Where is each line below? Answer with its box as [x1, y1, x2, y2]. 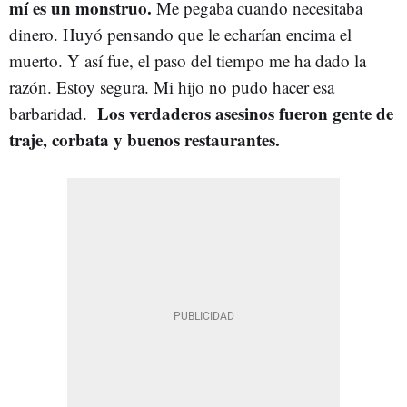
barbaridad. [9, 102, 97, 124]
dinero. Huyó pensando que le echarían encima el [9, 23, 352, 45]
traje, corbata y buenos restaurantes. [9, 127, 280, 152]
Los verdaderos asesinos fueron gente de [97, 101, 393, 125]
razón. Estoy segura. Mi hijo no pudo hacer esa [9, 75, 334, 98]
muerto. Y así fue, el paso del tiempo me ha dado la [9, 49, 366, 72]
